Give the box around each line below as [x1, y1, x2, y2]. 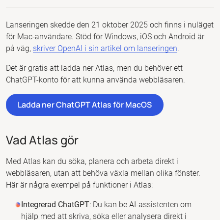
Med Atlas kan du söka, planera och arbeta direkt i [6, 157, 178, 166]
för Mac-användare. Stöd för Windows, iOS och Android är [6, 32, 204, 41]
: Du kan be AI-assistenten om [89, 200, 192, 209]
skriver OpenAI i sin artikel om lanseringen [33, 44, 177, 53]
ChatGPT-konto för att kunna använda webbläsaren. [6, 75, 185, 84]
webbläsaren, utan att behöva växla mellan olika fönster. [6, 168, 200, 178]
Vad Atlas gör [6, 132, 79, 148]
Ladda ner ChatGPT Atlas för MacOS [18, 99, 152, 110]
